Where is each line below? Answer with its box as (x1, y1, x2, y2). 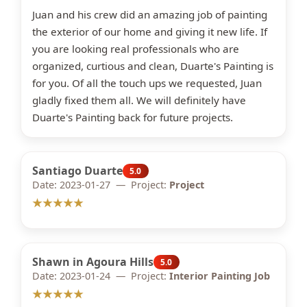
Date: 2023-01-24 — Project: (32, 269, 169, 282)
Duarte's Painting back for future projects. (32, 110, 233, 124)
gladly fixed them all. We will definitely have (32, 93, 246, 107)
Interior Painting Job (169, 269, 270, 282)
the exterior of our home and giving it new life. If (32, 25, 267, 38)
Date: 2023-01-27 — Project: (32, 178, 169, 191)
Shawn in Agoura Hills (32, 254, 153, 269)
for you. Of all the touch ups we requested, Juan (32, 76, 262, 90)
